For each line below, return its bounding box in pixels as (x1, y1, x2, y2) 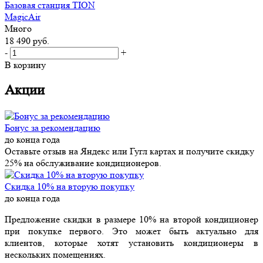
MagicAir (5, 11, 41, 22)
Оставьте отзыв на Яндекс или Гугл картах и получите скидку (5, 145, 254, 157)
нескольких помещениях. (5, 248, 106, 260)
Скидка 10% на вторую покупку (5, 180, 134, 192)
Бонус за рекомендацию (5, 122, 100, 133)
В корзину (5, 59, 46, 71)
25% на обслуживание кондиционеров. (5, 157, 161, 168)
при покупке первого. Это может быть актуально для (5, 225, 258, 237)
